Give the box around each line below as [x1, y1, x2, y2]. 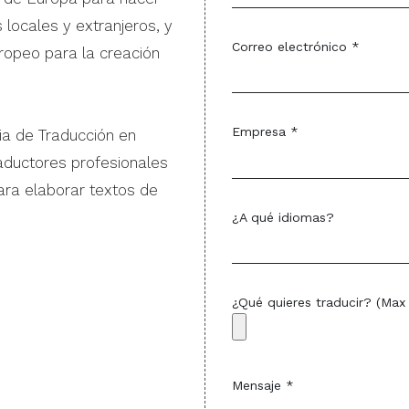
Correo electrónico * [232, 38, 360, 54]
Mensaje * [232, 378, 294, 393]
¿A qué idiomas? [232, 209, 334, 225]
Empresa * [232, 124, 299, 139]
